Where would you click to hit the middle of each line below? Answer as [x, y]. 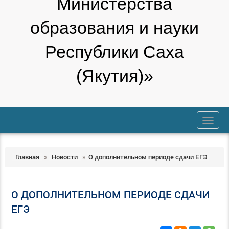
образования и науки [114, 28]
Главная [27, 157]
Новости [64, 157]
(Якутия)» [114, 76]
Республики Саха [114, 52]
